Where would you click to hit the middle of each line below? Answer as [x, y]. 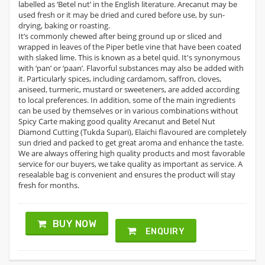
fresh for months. [49, 185]
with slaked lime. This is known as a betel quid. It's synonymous [129, 57]
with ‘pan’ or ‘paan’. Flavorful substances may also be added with [131, 68]
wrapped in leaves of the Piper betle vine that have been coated [130, 47]
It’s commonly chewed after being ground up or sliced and [120, 36]
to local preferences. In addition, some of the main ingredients [127, 100]
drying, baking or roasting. [64, 25]
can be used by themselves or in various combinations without [128, 111]
